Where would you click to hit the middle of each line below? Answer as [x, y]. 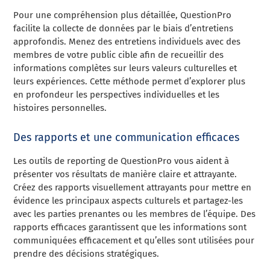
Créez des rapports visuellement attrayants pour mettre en [133, 187]
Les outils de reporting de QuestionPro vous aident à [121, 161]
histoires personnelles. [60, 108]
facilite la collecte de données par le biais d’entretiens [124, 28]
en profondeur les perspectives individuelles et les [117, 95]
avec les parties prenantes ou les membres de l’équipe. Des [135, 214]
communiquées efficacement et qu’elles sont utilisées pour [134, 240]
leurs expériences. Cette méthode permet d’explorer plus [130, 81]
